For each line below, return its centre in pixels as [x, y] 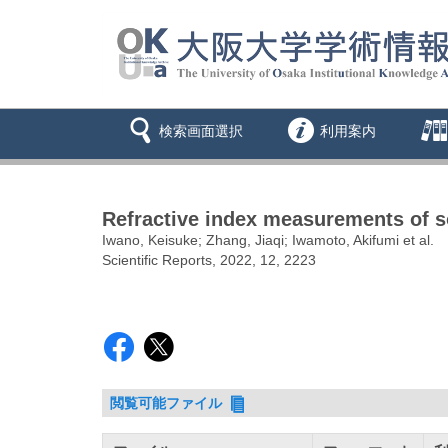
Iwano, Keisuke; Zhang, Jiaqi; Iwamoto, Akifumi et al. [268, 240]
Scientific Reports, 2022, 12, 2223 [209, 260]
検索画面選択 [201, 131]
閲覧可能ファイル [168, 403]
